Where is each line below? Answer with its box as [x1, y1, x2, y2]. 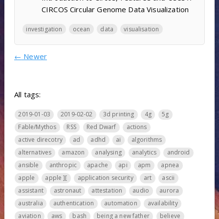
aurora [159, 186, 179, 195]
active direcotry [18, 135, 63, 144]
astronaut [53, 186, 82, 195]
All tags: [14, 89, 41, 100]
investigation [26, 24, 63, 33]
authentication [53, 199, 94, 208]
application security [77, 174, 133, 182]
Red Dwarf [87, 123, 116, 131]
